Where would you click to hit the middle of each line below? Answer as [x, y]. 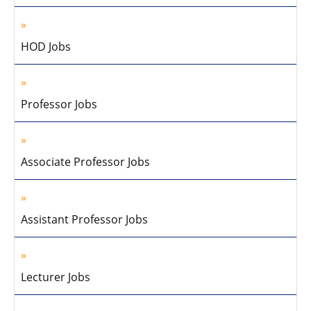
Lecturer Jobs [56, 277]
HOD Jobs [46, 47]
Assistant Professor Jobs [84, 219]
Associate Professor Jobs [85, 162]
